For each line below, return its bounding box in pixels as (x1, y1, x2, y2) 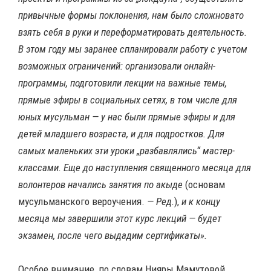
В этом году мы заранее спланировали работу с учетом (18, 43, 247, 56)
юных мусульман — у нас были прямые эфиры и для (18, 111, 235, 123)
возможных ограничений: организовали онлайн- (18, 60, 215, 73)
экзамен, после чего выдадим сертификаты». (18, 229, 207, 242)
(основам (183, 178, 225, 191)
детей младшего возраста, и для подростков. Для (18, 128, 224, 140)
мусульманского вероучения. (18, 195, 145, 208)
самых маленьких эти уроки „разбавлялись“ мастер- (18, 145, 235, 157)
